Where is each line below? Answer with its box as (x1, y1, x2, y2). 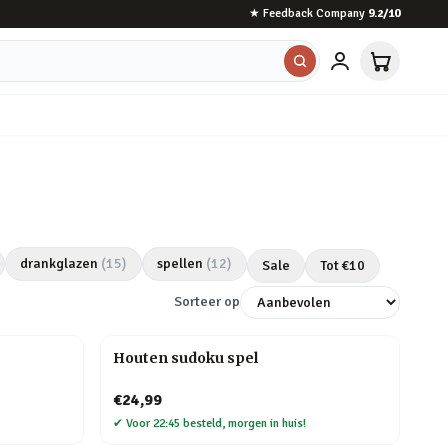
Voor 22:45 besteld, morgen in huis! (126, 416, 306, 431)
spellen (157, 255, 203, 272)
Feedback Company (263, 6, 365, 21)
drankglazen (20, 255, 98, 272)
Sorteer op (174, 293, 240, 310)
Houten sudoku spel (113, 349, 258, 367)
